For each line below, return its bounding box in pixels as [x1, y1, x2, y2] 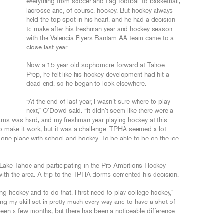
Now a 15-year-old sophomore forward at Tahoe [26, 62, 165, 69]
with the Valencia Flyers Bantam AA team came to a [26, 35, 174, 42]
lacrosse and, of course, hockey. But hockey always [26, 7, 173, 14]
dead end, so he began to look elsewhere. [26, 80, 146, 87]
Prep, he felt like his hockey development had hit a [26, 71, 169, 78]
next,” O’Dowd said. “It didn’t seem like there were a [26, 108, 173, 114]
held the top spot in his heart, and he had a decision [26, 16, 175, 23]
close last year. [26, 44, 68, 51]
